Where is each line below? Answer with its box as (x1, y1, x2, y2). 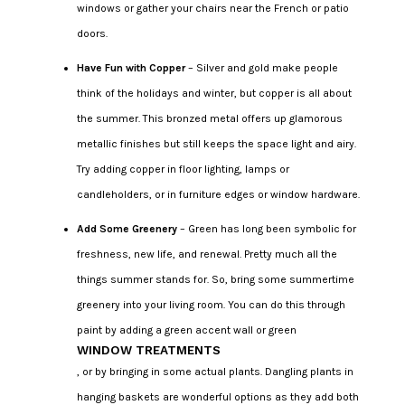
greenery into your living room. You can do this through (76, 297, 345, 311)
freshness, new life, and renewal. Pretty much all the (76, 247, 337, 260)
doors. (76, 26, 108, 40)
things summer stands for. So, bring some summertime (76, 272, 354, 286)
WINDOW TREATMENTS (76, 343, 221, 357)
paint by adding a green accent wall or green (76, 323, 297, 336)
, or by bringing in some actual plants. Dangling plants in (76, 364, 353, 378)
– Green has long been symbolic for (176, 221, 356, 235)
